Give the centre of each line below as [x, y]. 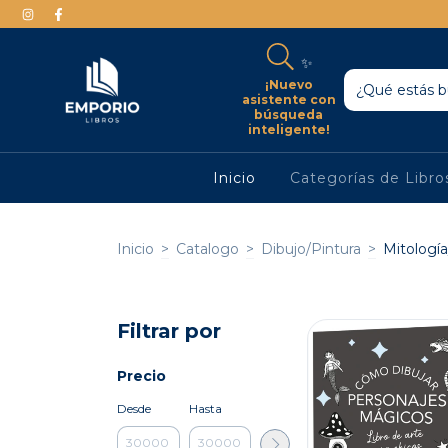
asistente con [288, 99]
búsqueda [289, 114]
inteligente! [288, 129]
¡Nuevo [288, 84]
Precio [141, 375]
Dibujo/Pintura [311, 249]
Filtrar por [169, 330]
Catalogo [207, 249]
